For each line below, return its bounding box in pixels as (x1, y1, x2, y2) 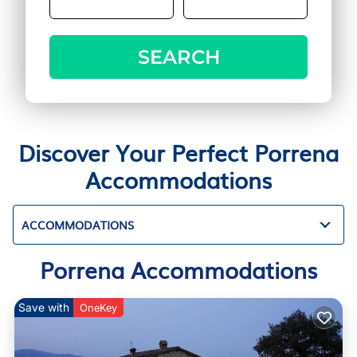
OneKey (80, 301, 117, 314)
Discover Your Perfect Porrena (18, 135, 339, 169)
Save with (18, 300, 69, 314)
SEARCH (137, 45, 220, 69)
